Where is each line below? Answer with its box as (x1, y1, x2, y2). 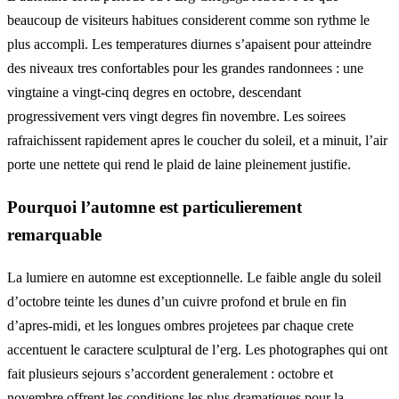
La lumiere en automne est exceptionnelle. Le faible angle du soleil (7, 269, 381, 285)
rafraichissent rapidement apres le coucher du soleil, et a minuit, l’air (7, 133, 387, 149)
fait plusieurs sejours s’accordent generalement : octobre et (7, 365, 333, 381)
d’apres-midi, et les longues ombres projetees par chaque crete (7, 317, 354, 333)
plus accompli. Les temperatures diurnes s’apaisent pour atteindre (7, 37, 371, 53)
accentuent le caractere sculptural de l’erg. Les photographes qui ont (7, 341, 387, 357)
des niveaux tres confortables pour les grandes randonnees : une (7, 61, 363, 77)
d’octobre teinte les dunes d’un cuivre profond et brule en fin (7, 293, 346, 309)
